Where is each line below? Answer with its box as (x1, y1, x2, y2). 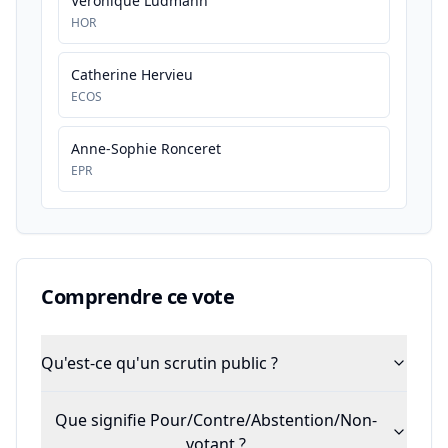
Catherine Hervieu (71, 65, 193, 84)
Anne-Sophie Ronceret (71, 139, 221, 158)
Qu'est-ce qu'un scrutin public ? (41, 352, 278, 374)
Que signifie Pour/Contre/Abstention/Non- (55, 409, 377, 431)
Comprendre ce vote (41, 283, 234, 310)
